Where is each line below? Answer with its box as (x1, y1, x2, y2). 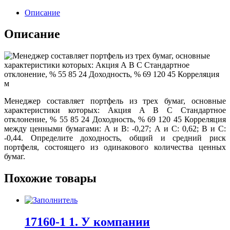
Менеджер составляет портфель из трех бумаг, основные (4, 97, 226, 106)
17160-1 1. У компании (25, 215, 150, 229)
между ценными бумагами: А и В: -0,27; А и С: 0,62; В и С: (4, 124, 226, 133)
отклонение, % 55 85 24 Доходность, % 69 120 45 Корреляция (4, 115, 226, 124)
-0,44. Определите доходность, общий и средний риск (4, 133, 226, 143)
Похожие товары (4, 171, 97, 185)
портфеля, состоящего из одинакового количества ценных (4, 143, 226, 152)
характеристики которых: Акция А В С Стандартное (4, 106, 226, 115)
